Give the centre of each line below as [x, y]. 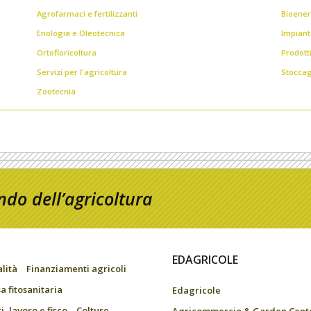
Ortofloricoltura [67, 52]
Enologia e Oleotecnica [81, 33]
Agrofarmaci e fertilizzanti [87, 13]
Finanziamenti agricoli [76, 269]
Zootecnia [57, 91]
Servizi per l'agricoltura [82, 72]
